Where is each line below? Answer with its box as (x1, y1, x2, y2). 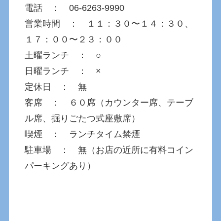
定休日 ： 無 (25, 82, 87, 92)
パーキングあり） (25, 161, 96, 171)
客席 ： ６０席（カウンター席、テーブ (25, 98, 194, 108)
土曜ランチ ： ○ (25, 50, 102, 61)
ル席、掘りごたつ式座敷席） (25, 113, 141, 124)
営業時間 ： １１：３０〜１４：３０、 (25, 19, 194, 29)
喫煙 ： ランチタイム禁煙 (25, 129, 141, 140)
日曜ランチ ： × (25, 66, 102, 76)
